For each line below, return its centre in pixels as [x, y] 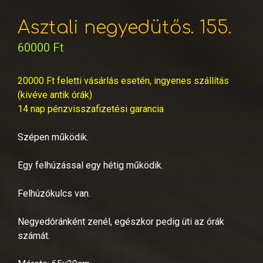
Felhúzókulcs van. [54, 193]
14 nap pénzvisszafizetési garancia [91, 109]
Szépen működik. [53, 137]
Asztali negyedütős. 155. [125, 28]
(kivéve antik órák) [55, 95]
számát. [34, 235]
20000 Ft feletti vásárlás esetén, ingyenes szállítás [123, 80]
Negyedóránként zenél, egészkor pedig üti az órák [121, 221]
